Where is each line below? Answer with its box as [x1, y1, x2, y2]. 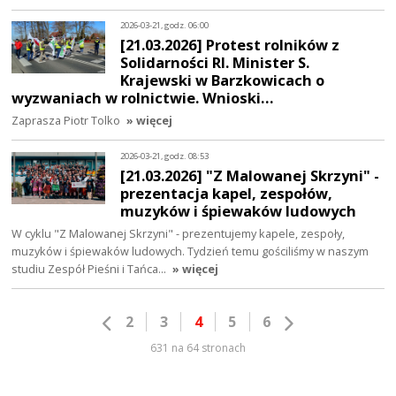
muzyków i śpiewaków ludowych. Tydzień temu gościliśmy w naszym [11, 242, 369, 259]
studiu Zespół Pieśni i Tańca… [11, 260, 170, 277]
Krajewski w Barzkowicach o [120, 69, 325, 90]
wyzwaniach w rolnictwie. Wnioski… [11, 87, 274, 108]
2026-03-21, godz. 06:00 [120, 19, 209, 32]
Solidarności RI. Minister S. [120, 51, 310, 72]
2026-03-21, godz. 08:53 [120, 150, 209, 163]
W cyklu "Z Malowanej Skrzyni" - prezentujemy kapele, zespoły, [11, 225, 346, 241]
